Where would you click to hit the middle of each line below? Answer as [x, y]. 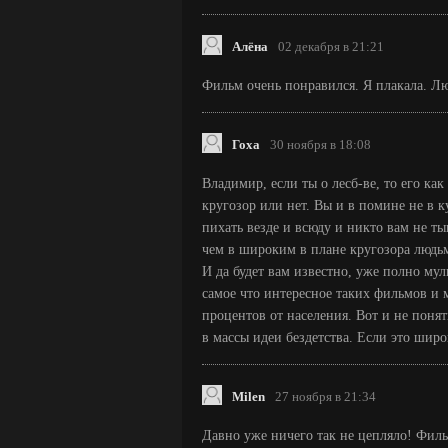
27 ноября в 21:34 [325, 397]
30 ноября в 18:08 [320, 145]
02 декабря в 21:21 [331, 47]
